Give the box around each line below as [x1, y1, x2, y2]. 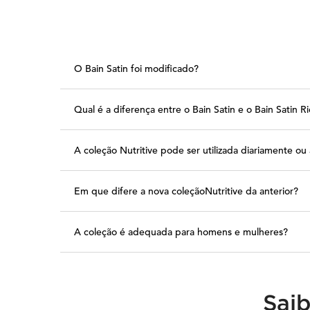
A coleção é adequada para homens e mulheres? [74, 226, 288, 239]
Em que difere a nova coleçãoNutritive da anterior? [74, 185, 298, 198]
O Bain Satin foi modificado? [74, 62, 199, 75]
